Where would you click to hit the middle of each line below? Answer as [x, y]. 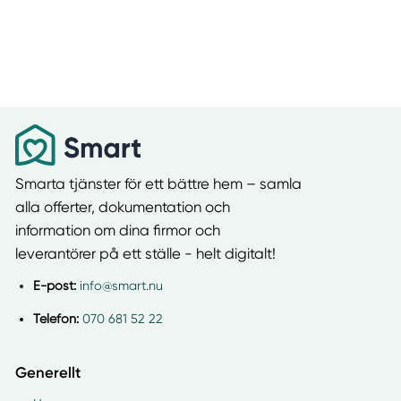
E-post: [54, 286]
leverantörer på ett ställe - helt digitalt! [145, 253]
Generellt [47, 372]
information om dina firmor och [117, 230]
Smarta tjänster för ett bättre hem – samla [158, 183]
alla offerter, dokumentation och [122, 207]
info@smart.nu [121, 286]
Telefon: [55, 318]
